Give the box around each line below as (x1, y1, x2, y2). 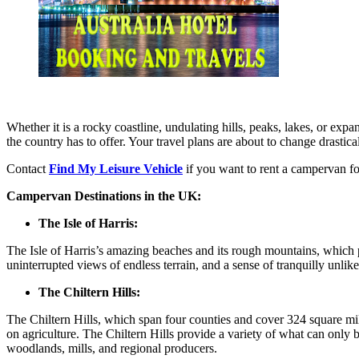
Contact (6, 161, 49, 175)
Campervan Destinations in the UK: (6, 188, 201, 203)
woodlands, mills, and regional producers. (6, 341, 217, 355)
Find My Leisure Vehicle (49, 161, 183, 175)
